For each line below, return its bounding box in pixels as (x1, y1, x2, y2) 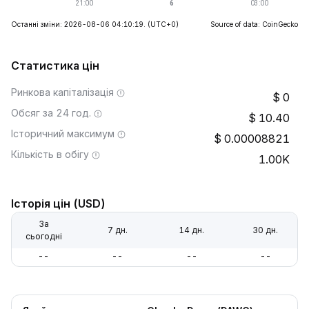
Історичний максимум (11, 128, 114, 139)
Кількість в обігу (11, 148, 89, 160)
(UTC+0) (148, 20, 179, 28)
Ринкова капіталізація (11, 86, 114, 98)
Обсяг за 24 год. (11, 107, 91, 119)
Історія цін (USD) (11, 197, 106, 210)
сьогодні (25, 231, 62, 241)
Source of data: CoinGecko (210, 20, 298, 28)
